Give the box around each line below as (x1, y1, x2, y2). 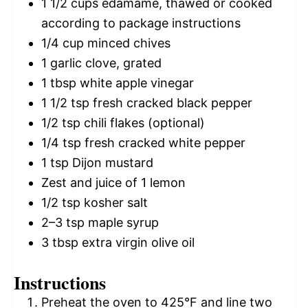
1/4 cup (41, 35, 84, 50)
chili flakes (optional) (80, 115, 205, 130)
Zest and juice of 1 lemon (41, 175, 186, 190)
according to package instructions (41, 15, 241, 30)
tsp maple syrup (63, 214, 159, 230)
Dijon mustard (69, 155, 153, 170)
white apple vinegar (76, 75, 194, 90)
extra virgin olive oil (78, 234, 195, 250)
